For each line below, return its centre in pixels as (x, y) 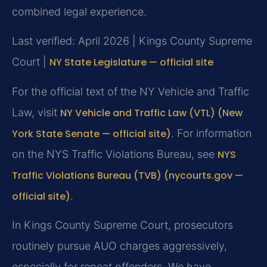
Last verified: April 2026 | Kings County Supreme (132, 41)
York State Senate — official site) (91, 133)
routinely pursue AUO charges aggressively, (119, 246)
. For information (211, 133)
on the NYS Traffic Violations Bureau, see (115, 154)
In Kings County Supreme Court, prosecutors (122, 225)
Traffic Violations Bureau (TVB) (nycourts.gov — (128, 175)
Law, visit (36, 112)
